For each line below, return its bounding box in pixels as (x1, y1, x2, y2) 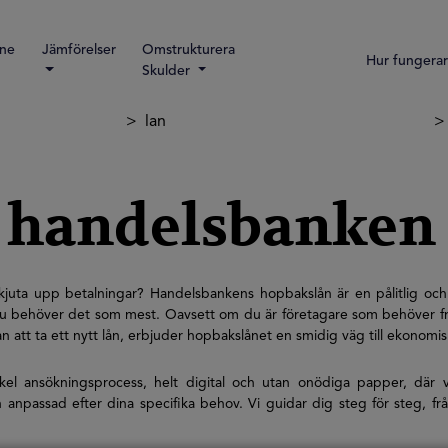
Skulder (142, 64, 195, 78)
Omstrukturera (142, 43, 236, 57)
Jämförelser (41, 43, 116, 57)
